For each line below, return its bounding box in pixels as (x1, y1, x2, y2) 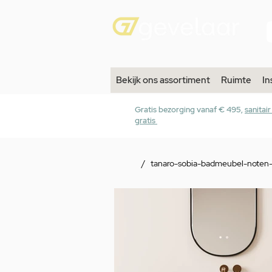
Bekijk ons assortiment (116, 74, 210, 87)
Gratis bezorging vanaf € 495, (135, 104, 245, 115)
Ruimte (221, 74, 251, 87)
